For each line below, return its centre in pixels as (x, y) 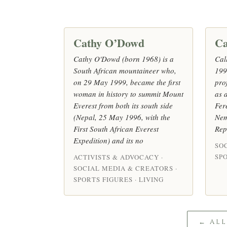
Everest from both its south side (123, 105)
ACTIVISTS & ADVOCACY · (118, 157)
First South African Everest (116, 128)
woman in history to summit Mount (128, 93)
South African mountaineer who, (125, 70)
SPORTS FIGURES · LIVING (119, 179)
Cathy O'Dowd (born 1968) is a (124, 59)
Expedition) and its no (108, 140)
